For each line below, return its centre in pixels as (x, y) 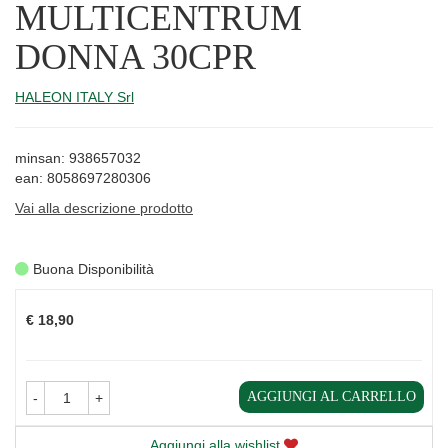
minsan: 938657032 (78, 157)
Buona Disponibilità (91, 269)
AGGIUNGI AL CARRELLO (331, 397)
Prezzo (47, 298)
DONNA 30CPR (135, 56)
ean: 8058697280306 (83, 177)
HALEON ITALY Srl (74, 96)
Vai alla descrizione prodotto (104, 207)
